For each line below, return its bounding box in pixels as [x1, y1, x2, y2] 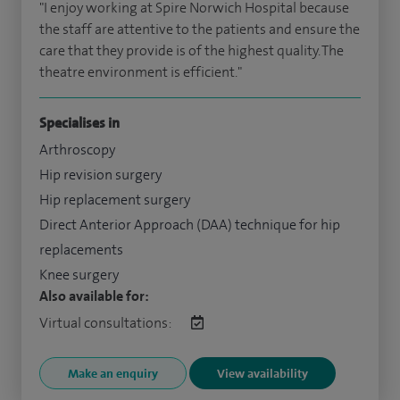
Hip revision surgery [39, 165, 162, 185]
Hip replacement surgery [39, 190, 190, 210]
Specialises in [39, 113, 120, 133]
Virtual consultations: [39, 313, 173, 333]
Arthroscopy [39, 140, 115, 160]
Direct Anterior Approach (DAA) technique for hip [39, 215, 340, 235]
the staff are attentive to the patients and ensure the [39, 20, 360, 39]
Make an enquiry [68, 365, 158, 382]
